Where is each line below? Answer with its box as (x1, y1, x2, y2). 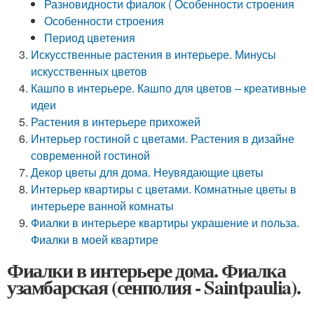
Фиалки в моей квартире (31, 231, 159, 247)
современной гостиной (31, 147, 151, 163)
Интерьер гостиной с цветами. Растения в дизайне (31, 130, 295, 146)
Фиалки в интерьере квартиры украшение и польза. (31, 214, 300, 231)
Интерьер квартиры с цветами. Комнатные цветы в (31, 181, 297, 197)
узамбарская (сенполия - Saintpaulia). (7, 273, 301, 301)
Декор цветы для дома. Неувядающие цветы (31, 164, 264, 180)
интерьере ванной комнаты (31, 198, 175, 214)
